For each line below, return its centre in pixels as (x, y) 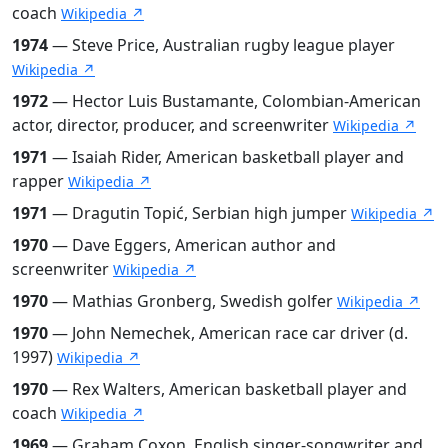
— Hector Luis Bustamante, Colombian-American (234, 100)
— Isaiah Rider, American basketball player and (226, 156)
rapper (40, 180)
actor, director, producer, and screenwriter (172, 124)
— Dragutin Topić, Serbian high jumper (199, 212)
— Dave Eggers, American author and (192, 244)
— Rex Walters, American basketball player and (227, 388)
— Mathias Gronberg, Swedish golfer (192, 300)
